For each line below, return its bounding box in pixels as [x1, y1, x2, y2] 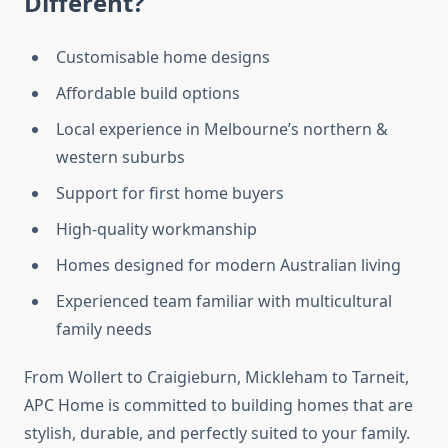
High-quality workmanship [56, 218, 257, 241]
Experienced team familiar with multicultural [56, 290, 392, 313]
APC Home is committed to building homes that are [24, 394, 413, 417]
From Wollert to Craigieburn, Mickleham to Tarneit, [24, 366, 409, 389]
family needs [56, 318, 152, 341]
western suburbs [56, 146, 185, 169]
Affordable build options [56, 82, 240, 105]
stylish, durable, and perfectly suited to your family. [24, 422, 410, 445]
